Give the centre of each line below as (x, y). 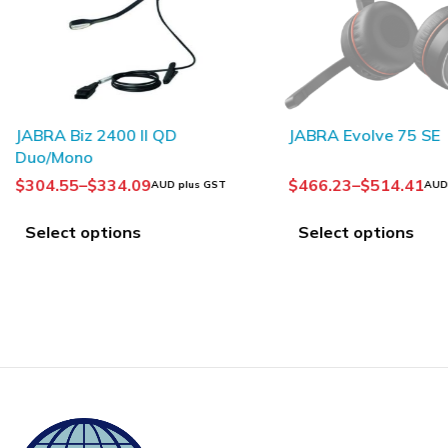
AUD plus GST (188, 185)
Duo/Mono (53, 157)
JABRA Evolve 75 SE (363, 135)
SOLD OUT (313, 120)
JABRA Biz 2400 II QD (95, 135)
